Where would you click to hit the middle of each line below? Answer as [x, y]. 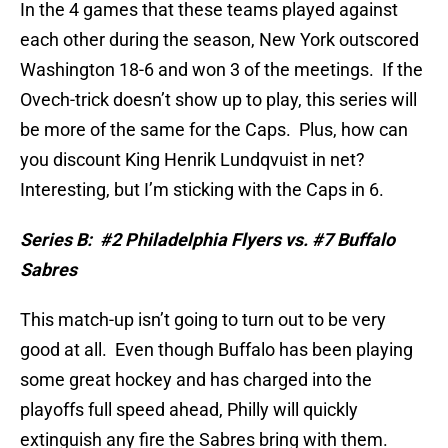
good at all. [63, 350]
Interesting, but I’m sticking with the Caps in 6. [202, 190]
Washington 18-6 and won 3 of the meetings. [197, 70]
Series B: [56, 240]
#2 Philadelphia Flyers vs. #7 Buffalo [247, 240]
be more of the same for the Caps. [155, 130]
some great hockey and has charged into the [196, 380]
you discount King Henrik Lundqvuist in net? [192, 160]
